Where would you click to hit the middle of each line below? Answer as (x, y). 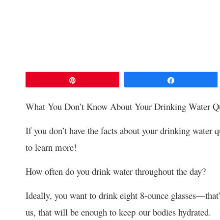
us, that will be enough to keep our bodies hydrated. (118, 212)
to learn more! (51, 147)
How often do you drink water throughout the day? (116, 171)
